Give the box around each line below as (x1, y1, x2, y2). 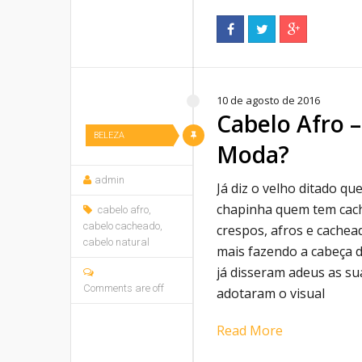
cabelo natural (83, 236, 149, 248)
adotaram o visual (217, 284, 325, 302)
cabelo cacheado (83, 220, 160, 232)
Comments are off (83, 282, 164, 294)
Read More (217, 322, 283, 339)
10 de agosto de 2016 (217, 93, 320, 107)
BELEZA (94, 130, 124, 141)
